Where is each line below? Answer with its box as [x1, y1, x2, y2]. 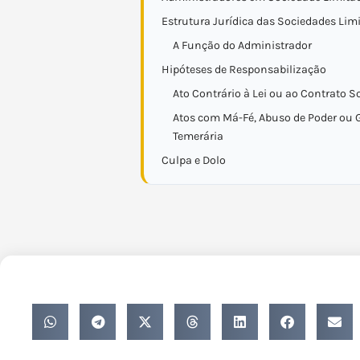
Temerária [173, 129, 223, 143]
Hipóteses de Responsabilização [162, 63, 326, 76]
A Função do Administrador [173, 39, 312, 52]
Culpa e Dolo [162, 153, 226, 167]
